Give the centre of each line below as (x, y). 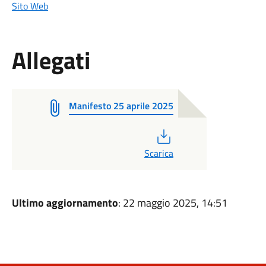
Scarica (159, 153)
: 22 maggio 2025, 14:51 (172, 203)
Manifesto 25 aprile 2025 (121, 106)
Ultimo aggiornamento (65, 203)
